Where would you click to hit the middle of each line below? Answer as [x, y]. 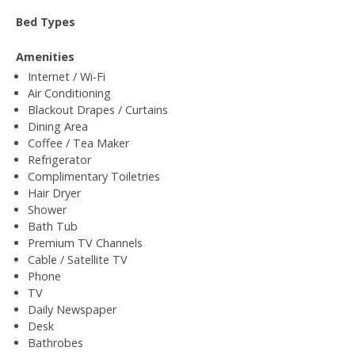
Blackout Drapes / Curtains [98, 109]
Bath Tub [53, 226]
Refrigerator [59, 159]
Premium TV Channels [85, 242]
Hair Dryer [54, 193]
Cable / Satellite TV [78, 259]
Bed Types [46, 21]
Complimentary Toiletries [94, 176]
